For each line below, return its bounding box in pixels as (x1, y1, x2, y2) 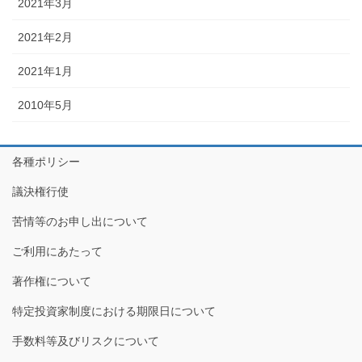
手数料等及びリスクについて (12, 335, 159, 348)
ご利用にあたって (12, 245, 103, 259)
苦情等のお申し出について (12, 215, 148, 229)
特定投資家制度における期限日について (12, 305, 216, 318)
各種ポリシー (12, 155, 80, 169)
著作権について (12, 275, 91, 288)
